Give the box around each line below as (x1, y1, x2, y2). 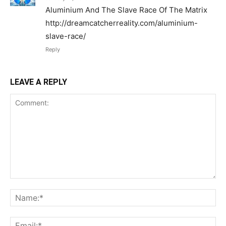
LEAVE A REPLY (10, 77, 67, 87)
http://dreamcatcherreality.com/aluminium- (45, 18, 198, 28)
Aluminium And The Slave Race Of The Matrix (45, 5, 207, 15)
